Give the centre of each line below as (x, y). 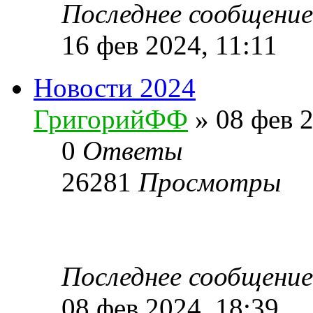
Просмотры (210, 182)
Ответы (132, 150)
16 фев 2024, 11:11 (169, 45)
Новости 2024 (115, 87)
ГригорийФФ (111, 119)
